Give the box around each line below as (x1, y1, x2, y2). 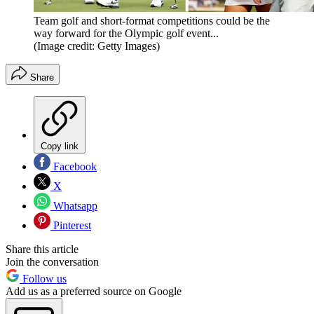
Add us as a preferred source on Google (6, 285, 182, 298)
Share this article (6, 243, 78, 256)
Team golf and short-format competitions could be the (34, 15, 270, 27)
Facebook (50, 161, 97, 173)
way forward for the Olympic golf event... (34, 27, 219, 40)
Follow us (20, 273, 67, 285)
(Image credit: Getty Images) (34, 40, 160, 53)
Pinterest (50, 219, 91, 232)
